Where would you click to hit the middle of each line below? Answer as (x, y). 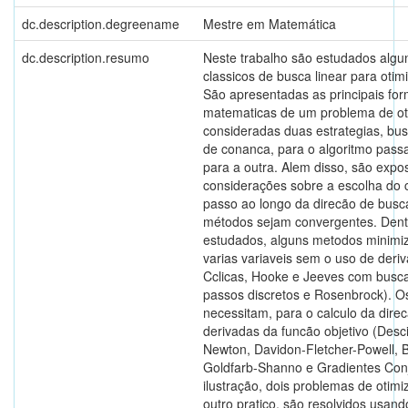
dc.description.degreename (101, 23)
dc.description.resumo (86, 57)
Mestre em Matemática (270, 23)
